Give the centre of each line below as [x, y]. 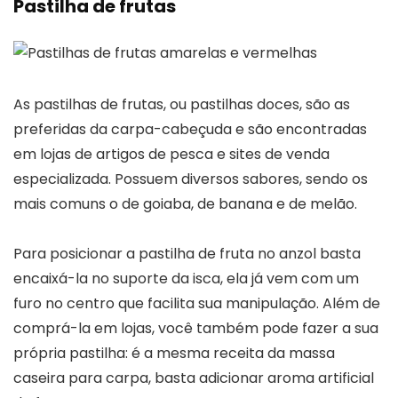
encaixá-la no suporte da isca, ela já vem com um [186, 278]
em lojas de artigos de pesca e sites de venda [171, 154]
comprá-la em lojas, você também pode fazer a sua [196, 328]
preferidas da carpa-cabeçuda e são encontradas [190, 129]
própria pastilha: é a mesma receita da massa [174, 353]
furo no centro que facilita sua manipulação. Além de [197, 303]
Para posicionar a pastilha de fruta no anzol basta [187, 253]
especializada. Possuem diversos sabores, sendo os [191, 179]
